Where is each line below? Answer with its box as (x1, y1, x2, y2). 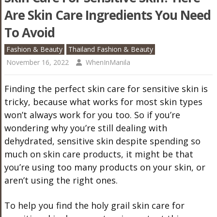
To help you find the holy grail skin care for (4, 199, 185, 211)
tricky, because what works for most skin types (4, 95, 202, 108)
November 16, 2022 (6, 57, 69, 67)
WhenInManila (85, 57, 130, 67)
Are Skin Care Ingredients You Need (4, 6, 211, 24)
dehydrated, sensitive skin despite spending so (4, 135, 201, 147)
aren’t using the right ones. (4, 174, 118, 186)
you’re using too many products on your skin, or (4, 161, 205, 173)
